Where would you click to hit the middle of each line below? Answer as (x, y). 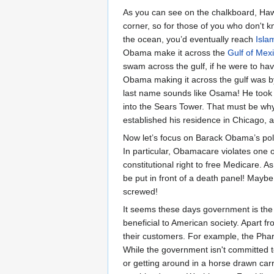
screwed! (140, 191)
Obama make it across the (175, 52)
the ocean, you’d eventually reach (189, 39)
